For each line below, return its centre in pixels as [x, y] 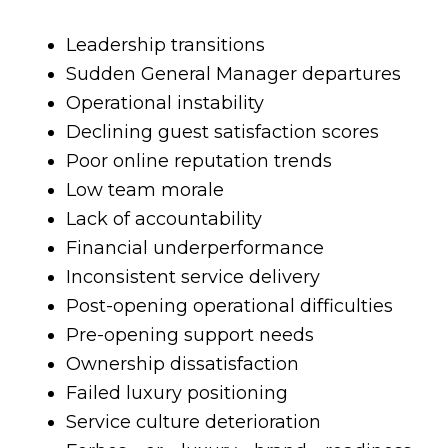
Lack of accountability [163, 219]
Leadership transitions [165, 45]
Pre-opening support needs [189, 335]
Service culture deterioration [193, 422]
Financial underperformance [194, 248]
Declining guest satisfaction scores [222, 132]
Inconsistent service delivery [192, 277]
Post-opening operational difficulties [229, 306]
